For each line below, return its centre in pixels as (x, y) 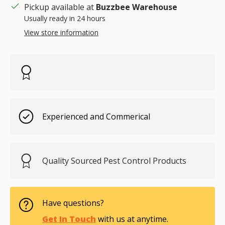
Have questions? (73, 203)
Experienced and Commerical (96, 117)
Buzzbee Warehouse (137, 7)
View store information (61, 33)
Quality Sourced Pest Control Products (114, 161)
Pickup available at (60, 7)
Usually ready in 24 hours (65, 19)
